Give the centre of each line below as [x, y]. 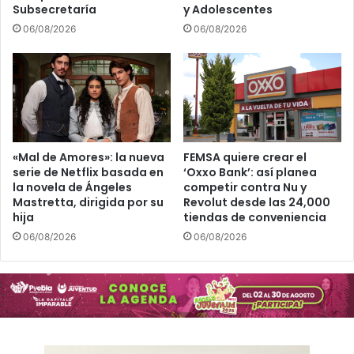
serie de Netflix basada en [88, 173]
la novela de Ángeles [72, 188]
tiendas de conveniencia [255, 218]
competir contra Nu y [245, 188]
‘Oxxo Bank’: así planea [250, 173]
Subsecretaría [55, 10]
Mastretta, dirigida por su [88, 203]
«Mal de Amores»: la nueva [88, 158]
